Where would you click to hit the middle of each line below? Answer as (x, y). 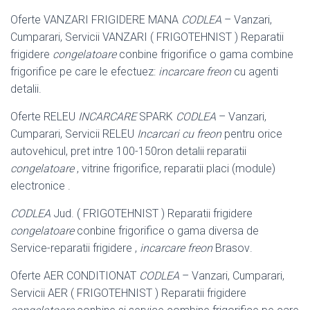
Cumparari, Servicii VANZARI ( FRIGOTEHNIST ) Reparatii (147, 37)
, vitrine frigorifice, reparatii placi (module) (175, 168)
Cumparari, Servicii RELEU (74, 134)
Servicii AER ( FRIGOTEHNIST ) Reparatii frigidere (128, 293)
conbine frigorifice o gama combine (205, 54)
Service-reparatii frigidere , (75, 248)
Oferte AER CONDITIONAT (75, 275)
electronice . (40, 185)
